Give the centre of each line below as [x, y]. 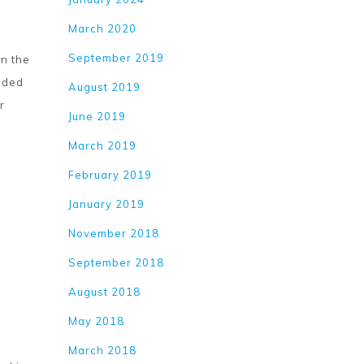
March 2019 [103, 145]
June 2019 [97, 116]
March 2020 [103, 28]
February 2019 [110, 175]
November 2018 [114, 233]
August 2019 [105, 87]
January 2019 [107, 204]
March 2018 [103, 350]
